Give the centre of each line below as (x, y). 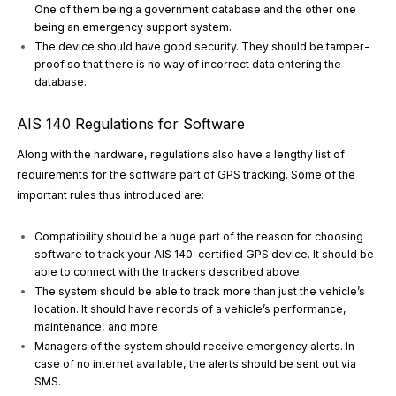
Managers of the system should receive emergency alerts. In (195, 346)
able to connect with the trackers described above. (170, 272)
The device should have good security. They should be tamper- (202, 46)
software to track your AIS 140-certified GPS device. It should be (205, 255)
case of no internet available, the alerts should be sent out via (196, 364)
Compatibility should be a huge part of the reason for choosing (199, 237)
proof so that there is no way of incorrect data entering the (188, 64)
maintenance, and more (98, 327)
